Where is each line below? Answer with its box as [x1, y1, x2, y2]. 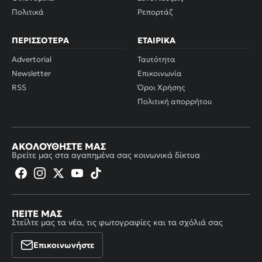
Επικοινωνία [137, 68, 182, 79]
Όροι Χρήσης [137, 82, 185, 93]
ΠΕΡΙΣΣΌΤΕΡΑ [12, 35, 69, 46]
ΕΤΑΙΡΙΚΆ [137, 35, 175, 46]
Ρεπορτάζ [137, 7, 173, 18]
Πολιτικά [12, 7, 44, 18]
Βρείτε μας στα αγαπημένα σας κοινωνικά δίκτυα [12, 150, 200, 161]
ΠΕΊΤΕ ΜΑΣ [12, 208, 62, 220]
